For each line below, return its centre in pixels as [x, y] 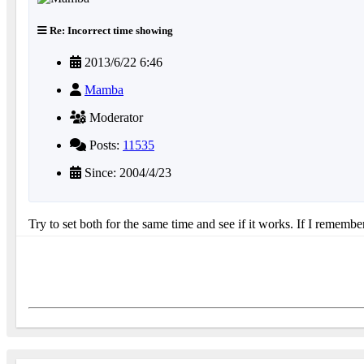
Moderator [115, 117]
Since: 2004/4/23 [126, 172]
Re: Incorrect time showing [110, 30]
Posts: [104, 145]
